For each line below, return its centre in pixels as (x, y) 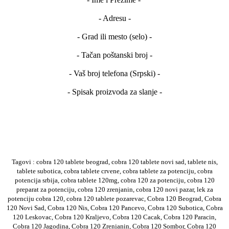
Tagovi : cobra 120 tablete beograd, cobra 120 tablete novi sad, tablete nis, (114, 162)
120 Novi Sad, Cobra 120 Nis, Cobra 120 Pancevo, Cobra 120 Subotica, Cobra (114, 208)
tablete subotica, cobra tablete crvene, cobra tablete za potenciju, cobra (114, 171)
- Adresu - (114, 18)
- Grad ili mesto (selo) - (114, 36)
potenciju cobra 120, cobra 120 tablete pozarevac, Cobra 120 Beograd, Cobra (114, 198)
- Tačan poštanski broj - (114, 55)
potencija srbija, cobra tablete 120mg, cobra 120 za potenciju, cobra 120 (114, 180)
